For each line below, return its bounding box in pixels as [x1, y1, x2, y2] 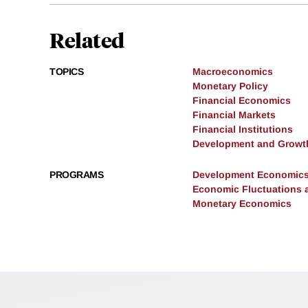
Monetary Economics [192, 198, 291, 210]
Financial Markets [192, 109, 276, 121]
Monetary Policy [192, 80, 268, 92]
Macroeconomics [192, 66, 273, 78]
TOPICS [49, 66, 83, 78]
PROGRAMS [49, 169, 103, 181]
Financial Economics [192, 95, 291, 107]
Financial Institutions [192, 124, 293, 135]
